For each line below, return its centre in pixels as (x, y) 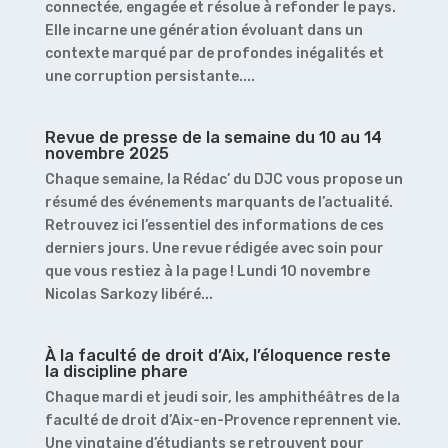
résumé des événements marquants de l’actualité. (218, 202)
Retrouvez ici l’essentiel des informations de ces (214, 225)
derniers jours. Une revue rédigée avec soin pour (214, 248)
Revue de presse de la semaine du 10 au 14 (213, 137)
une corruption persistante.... (149, 76)
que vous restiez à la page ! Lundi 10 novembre (207, 271)
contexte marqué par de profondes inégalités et (214, 53)
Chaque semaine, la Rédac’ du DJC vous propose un (223, 179)
